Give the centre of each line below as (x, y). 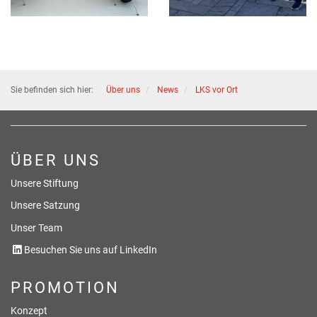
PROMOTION (65, 288)
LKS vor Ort (217, 90)
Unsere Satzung (45, 206)
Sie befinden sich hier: (52, 90)
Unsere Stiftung (45, 183)
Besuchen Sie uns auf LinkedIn (91, 250)
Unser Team (36, 228)
